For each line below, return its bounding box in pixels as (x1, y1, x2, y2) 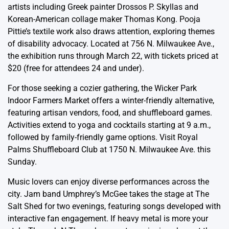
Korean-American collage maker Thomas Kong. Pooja (8, 14, 200, 24)
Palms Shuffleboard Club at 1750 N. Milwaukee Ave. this (8, 145, 211, 154)
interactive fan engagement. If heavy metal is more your (8, 214, 208, 223)
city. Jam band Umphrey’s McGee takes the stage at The (8, 189, 209, 199)
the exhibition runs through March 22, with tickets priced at (8, 51, 218, 61)
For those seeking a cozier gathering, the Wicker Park (8, 83, 197, 93)
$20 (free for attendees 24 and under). (8, 63, 144, 73)
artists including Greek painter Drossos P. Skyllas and (8, 2, 198, 12)
